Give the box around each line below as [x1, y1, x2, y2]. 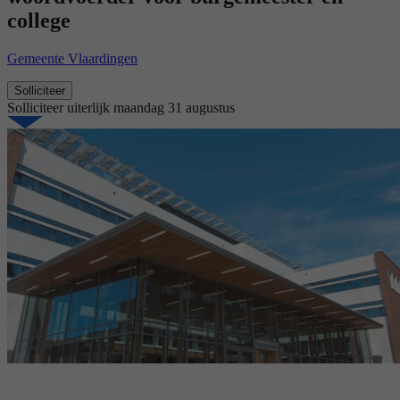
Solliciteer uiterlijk [7, 100, 113, 116]
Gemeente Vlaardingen [7, 51, 137, 67]
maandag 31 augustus [113, 100, 235, 116]
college [7, 9, 71, 33]
